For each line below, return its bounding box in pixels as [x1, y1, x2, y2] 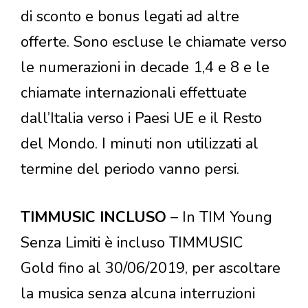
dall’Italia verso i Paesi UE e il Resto [21, 108, 262, 129]
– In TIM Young [170, 207, 272, 228]
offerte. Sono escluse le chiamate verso [21, 32, 287, 53]
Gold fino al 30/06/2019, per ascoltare [21, 258, 280, 279]
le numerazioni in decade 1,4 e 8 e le [21, 57, 269, 78]
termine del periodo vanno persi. [21, 159, 239, 180]
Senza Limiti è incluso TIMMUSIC [21, 232, 243, 254]
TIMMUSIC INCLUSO [21, 207, 170, 228]
